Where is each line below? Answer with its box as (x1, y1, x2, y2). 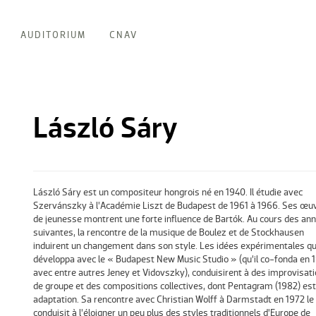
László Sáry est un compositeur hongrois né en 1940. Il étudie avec (32, 186, 303, 199)
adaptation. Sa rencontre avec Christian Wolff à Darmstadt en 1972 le (32, 293, 314, 306)
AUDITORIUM (20, 29, 86, 41)
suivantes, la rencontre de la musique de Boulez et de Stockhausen (32, 226, 304, 239)
